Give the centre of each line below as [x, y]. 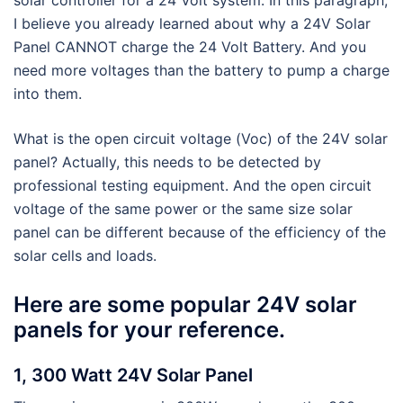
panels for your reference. [149, 330]
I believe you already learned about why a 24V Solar [192, 23]
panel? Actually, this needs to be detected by [167, 161]
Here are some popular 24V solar [185, 305]
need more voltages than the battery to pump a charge [201, 70]
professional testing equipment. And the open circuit [193, 185]
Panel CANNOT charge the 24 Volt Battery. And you [190, 46]
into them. [48, 93]
